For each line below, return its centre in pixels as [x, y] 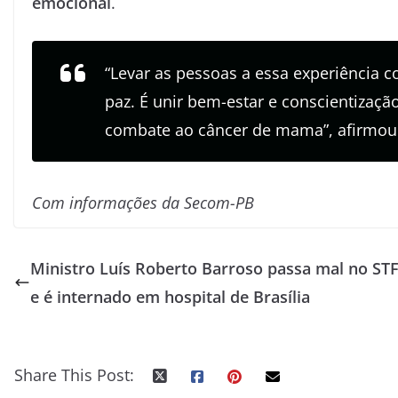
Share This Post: [74, 374]
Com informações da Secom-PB [143, 202]
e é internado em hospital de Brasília [170, 296]
